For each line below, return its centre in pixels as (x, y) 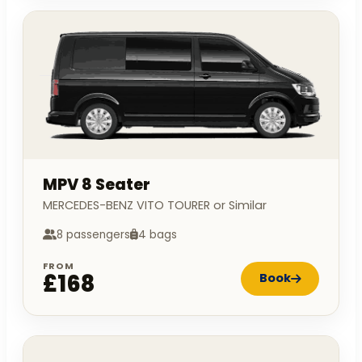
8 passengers (93, 234)
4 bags (158, 234)
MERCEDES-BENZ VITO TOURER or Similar (155, 205)
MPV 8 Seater (97, 184)
